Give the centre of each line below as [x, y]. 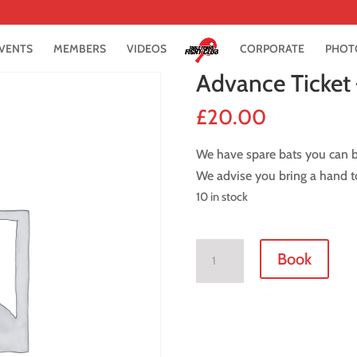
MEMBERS [80, 49]
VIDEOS [147, 49]
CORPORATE [272, 49]
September [225, 335]
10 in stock [222, 197]
